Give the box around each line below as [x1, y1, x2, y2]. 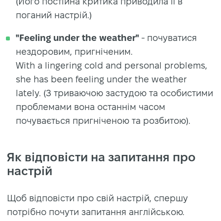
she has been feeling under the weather [16, 74, 187, 84]
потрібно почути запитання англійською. [7, 207, 184, 217]
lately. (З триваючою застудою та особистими [16, 88, 213, 98]
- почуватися [139, 33, 197, 42]
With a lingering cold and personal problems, [16, 60, 207, 70]
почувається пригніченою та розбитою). [16, 115, 190, 125]
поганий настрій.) [16, 10, 92, 20]
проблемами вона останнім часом [16, 102, 165, 111]
